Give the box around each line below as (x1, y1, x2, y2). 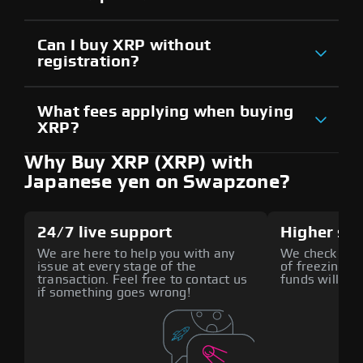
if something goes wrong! (37, 285, 190, 299)
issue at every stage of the (37, 259, 197, 273)
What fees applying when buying (37, 103, 294, 120)
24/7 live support (37, 224, 173, 241)
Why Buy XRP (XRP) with (24, 152, 254, 173)
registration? (37, 53, 140, 70)
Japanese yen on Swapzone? (24, 172, 291, 192)
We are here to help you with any (37, 246, 235, 260)
